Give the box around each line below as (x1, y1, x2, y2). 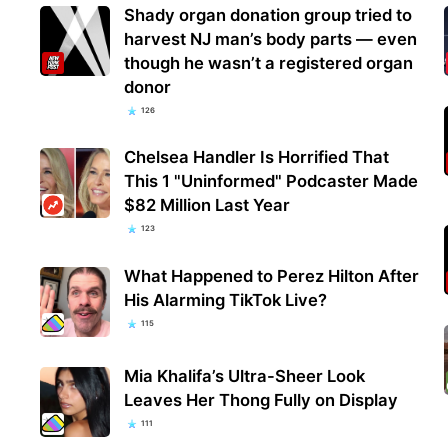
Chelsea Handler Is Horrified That (124, 147, 390, 168)
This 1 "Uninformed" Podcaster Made (124, 171, 419, 192)
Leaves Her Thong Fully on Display (124, 389, 399, 410)
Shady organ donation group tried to (124, 5, 413, 26)
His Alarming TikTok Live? (124, 289, 328, 310)
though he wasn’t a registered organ (124, 53, 414, 74)
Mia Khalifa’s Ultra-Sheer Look (124, 365, 366, 386)
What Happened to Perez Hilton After (124, 265, 420, 286)
